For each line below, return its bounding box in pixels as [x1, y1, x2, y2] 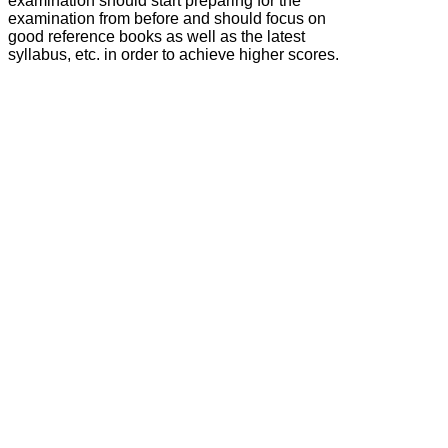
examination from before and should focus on [8, 9, 326, 27]
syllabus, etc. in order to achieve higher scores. [8, 45, 339, 63]
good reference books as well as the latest [8, 27, 305, 45]
